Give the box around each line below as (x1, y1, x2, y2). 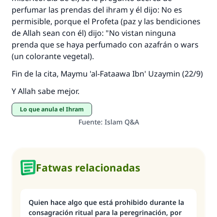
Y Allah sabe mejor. (12, 86, 79, 96)
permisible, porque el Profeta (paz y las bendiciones (12, 16, 201, 27)
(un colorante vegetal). (12, 51, 94, 62)
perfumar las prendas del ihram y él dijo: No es (12, 4, 182, 15)
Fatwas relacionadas (36, 161, 140, 174)
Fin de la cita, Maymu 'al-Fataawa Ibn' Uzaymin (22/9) (12, 68, 203, 79)
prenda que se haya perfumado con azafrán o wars (12, 39, 199, 50)
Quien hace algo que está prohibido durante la (29, 198, 184, 207)
